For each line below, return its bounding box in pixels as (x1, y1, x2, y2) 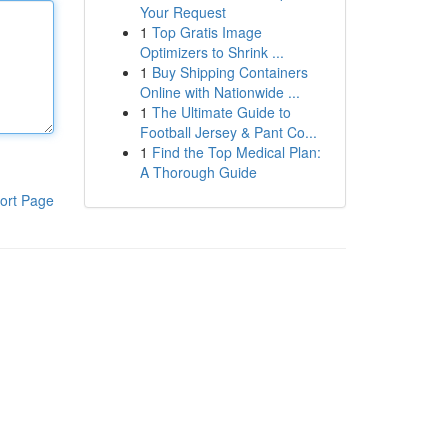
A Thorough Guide (139, 162, 257, 182)
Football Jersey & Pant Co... (139, 122, 317, 142)
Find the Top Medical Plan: (151, 142, 321, 162)
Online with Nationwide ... (139, 82, 300, 102)
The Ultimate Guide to (151, 102, 291, 122)
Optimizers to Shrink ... (139, 42, 284, 62)
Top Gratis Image (151, 22, 262, 42)
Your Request (139, 2, 226, 22)
